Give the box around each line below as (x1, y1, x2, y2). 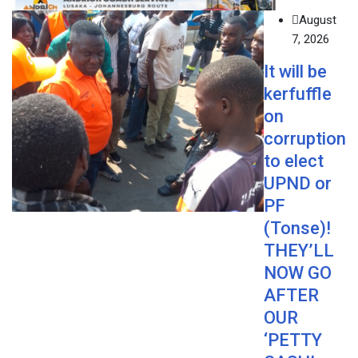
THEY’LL (264, 240, 334, 261)
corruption (264, 128, 346, 149)
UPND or (264, 173, 332, 193)
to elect (264, 150, 324, 171)
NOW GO (264, 262, 332, 283)
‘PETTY (264, 329, 322, 350)
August (299, 12, 336, 27)
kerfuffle (264, 83, 332, 104)
